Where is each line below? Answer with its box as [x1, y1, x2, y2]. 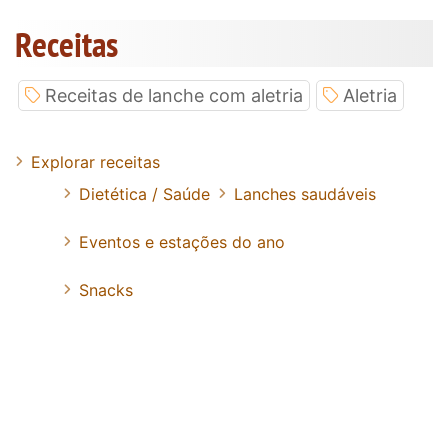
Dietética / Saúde [79, 183, 210, 204]
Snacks [79, 279, 133, 300]
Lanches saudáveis [234, 183, 376, 204]
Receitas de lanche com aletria [45, 84, 303, 106]
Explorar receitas [31, 151, 160, 172]
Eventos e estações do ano [79, 231, 285, 252]
